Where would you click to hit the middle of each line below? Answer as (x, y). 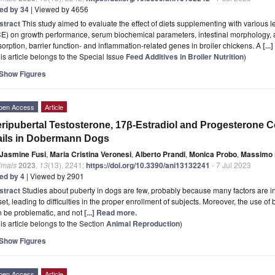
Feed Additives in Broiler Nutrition (185, 56)
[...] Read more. (110, 212)
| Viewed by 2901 (54, 176)
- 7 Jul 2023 (230, 165)
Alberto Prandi (160, 154)
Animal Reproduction (143, 223)
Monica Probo (213, 154)
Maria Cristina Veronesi (91, 154)
